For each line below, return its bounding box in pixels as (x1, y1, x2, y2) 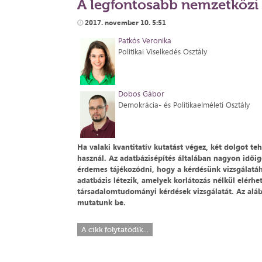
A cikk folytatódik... (81, 225, 149, 234)
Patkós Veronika (118, 35, 171, 46)
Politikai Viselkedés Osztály (118, 46, 207, 57)
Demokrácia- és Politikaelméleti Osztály (118, 99, 250, 110)
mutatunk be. (77, 197, 126, 208)
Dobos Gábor (118, 88, 164, 99)
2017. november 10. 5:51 (83, 18, 166, 27)
